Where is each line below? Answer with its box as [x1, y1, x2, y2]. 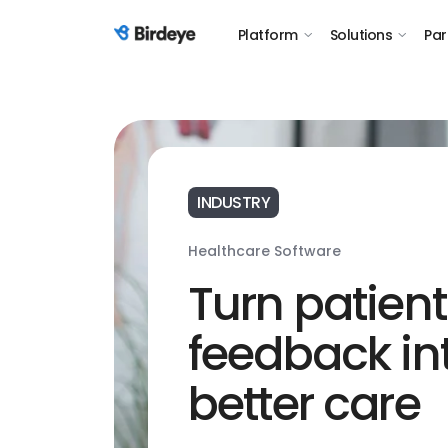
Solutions [329, 25, 392, 45]
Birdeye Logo [113, 34, 213, 57]
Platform [238, 25, 298, 45]
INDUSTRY [197, 190, 271, 214]
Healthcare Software [188, 240, 341, 261]
